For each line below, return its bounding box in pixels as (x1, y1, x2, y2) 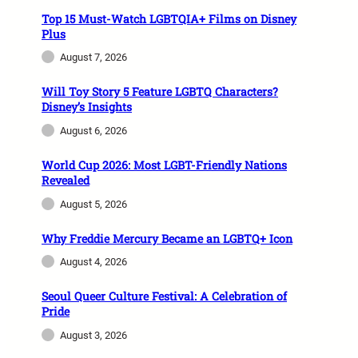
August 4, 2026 (60, 256, 127, 268)
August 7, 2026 (60, 51, 127, 64)
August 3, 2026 (60, 329, 127, 342)
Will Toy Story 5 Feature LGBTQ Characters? (42, 84, 278, 100)
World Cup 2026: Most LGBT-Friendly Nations (42, 157, 287, 173)
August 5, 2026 (60, 197, 127, 210)
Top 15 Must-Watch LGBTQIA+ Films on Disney (42, 10, 296, 26)
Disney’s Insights (42, 99, 132, 115)
